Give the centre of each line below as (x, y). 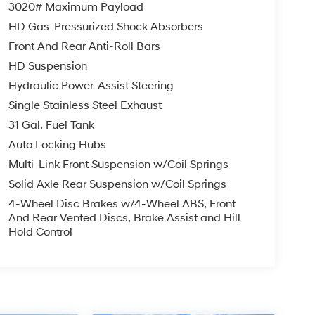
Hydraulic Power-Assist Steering (91, 86)
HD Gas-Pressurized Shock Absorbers (105, 27)
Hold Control (40, 232)
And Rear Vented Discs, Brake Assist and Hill (124, 218)
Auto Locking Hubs (57, 145)
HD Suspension (47, 66)
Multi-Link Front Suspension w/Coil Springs (118, 165)
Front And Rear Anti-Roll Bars (84, 47)
